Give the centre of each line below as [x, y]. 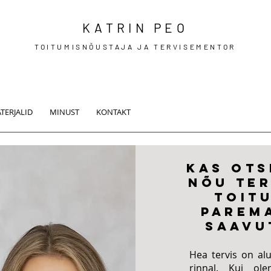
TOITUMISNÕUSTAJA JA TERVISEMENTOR [135, 47]
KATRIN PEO [135, 28]
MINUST [64, 112]
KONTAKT [113, 112]
